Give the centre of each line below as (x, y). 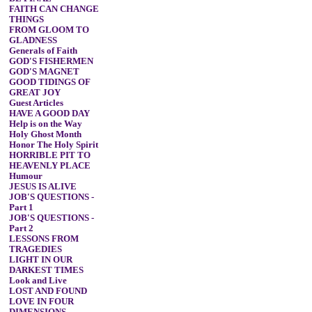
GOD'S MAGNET (44, 72)
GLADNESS (33, 40)
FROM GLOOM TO (49, 30)
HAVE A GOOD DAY (49, 114)
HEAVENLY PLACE (49, 166)
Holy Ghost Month (45, 134)
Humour (25, 176)
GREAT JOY (34, 93)
